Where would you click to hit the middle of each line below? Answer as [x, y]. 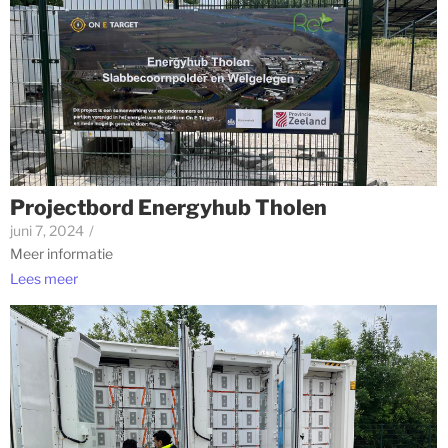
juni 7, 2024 [47, 231]
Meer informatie [61, 254]
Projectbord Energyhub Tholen [168, 208]
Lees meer [44, 278]
